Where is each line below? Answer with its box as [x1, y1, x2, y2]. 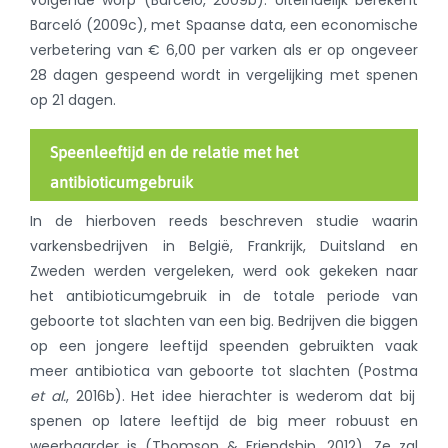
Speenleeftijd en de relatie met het [50, 143, 298, 162]
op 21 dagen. [30, 90, 116, 111]
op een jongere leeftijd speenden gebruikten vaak [30, 336, 418, 357]
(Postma [357, 361, 418, 382]
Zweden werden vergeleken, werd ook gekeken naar [30, 261, 418, 282]
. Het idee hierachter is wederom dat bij [121, 386, 416, 407]
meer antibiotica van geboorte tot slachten [30, 361, 357, 382]
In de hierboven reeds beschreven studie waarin [30, 211, 418, 232]
